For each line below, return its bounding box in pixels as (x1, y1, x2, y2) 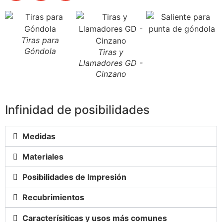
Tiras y (98, 47, 124, 57)
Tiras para (21, 35, 59, 46)
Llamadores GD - (79, 58, 143, 68)
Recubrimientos (22, 192, 85, 203)
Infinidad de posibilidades (5, 103, 150, 117)
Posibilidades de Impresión (22, 172, 127, 182)
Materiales (22, 152, 64, 162)
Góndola (24, 46, 56, 56)
